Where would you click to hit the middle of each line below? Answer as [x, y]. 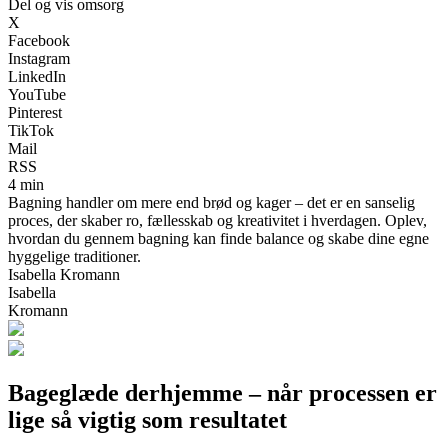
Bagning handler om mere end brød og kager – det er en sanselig [211, 202]
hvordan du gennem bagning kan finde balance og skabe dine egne [218, 238]
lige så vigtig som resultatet [147, 419]
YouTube [37, 94]
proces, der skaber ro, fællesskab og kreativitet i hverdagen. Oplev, [217, 220]
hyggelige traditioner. [74, 256]
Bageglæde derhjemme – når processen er [222, 392]
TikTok [31, 130]
